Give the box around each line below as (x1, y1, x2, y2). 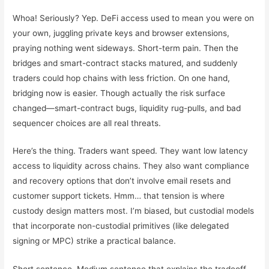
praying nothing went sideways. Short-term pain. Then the (13, 43, 239, 53)
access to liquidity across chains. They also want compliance (13, 161, 250, 171)
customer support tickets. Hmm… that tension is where (13, 191, 225, 201)
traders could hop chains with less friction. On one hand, (13, 73, 231, 83)
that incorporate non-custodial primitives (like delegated (13, 221, 229, 231)
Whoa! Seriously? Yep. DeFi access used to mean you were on (13, 13, 255, 23)
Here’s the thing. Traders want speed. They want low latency (13, 146, 249, 156)
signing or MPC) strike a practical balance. (13, 236, 177, 246)
